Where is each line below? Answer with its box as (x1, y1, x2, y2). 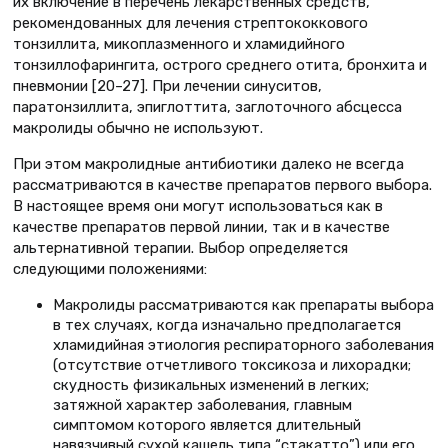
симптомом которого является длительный (53, 416, 361, 435)
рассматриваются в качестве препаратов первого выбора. (13, 176, 432, 195)
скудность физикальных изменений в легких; (53, 376, 369, 395)
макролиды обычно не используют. (13, 119, 263, 138)
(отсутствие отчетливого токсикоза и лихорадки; (53, 356, 411, 375)
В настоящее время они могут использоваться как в (13, 197, 383, 216)
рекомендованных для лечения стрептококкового (13, 14, 368, 33)
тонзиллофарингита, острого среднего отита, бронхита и (13, 56, 427, 75)
